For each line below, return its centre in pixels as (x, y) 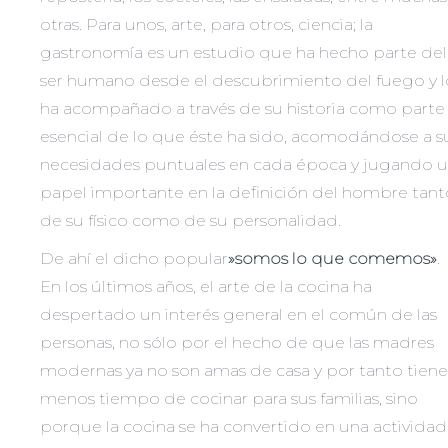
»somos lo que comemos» (332, 258)
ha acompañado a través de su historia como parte (242, 108)
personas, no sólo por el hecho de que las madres (237, 342)
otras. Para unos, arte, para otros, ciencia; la (206, 24)
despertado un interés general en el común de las (238, 314)
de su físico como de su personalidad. (190, 220)
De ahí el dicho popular (134, 258)
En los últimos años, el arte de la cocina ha (206, 286)
